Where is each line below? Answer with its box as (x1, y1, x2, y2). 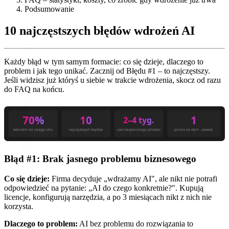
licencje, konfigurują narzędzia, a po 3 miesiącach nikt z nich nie (4, 192, 212, 201)
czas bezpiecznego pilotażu (117, 127, 161, 132)
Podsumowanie (25, 4, 74, 13)
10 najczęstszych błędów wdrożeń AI (4, 24, 195, 37)
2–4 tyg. (123, 114, 155, 126)
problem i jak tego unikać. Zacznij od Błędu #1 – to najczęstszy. (4, 66, 210, 75)
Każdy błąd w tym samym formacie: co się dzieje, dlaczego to (4, 57, 203, 66)
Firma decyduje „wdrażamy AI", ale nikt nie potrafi (50, 174, 217, 183)
